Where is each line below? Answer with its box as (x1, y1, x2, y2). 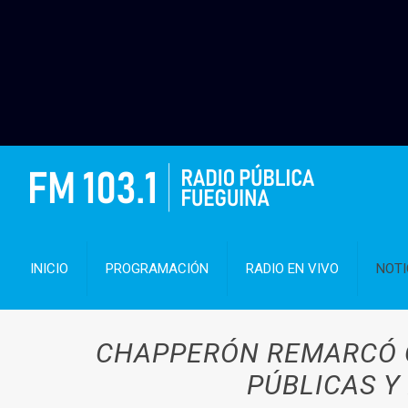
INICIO (30, 260, 69, 277)
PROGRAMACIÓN (106, 260, 209, 277)
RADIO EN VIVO (246, 260, 340, 277)
